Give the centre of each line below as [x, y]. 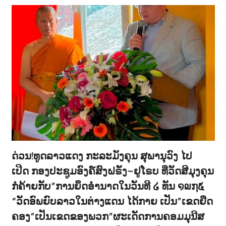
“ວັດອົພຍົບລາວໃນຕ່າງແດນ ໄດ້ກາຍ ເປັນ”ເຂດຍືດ [112, 201]
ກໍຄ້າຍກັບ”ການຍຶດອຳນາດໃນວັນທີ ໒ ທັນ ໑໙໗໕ [108, 186]
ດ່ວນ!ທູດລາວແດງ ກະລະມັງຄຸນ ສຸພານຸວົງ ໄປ [102, 155]
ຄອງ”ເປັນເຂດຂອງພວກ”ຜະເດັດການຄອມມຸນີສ [108, 216]
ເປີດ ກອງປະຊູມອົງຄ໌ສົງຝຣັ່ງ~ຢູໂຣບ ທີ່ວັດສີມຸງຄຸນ [112, 171]
